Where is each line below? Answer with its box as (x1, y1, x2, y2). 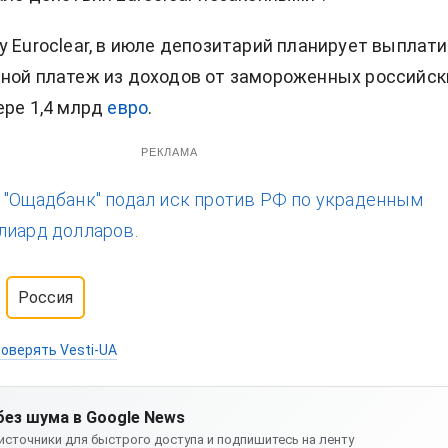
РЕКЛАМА (141, 145, 198, 158)
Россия (18, 287, 73, 307)
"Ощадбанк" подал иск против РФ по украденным (4, 188, 423, 210)
